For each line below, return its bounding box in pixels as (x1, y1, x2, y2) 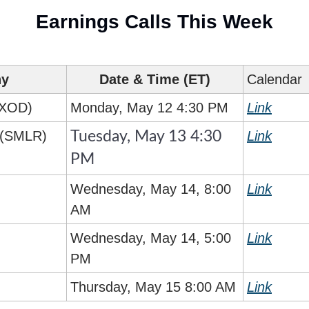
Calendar (247, 72, 302, 88)
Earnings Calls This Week (36, 11, 273, 33)
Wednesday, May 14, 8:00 (70, 181, 231, 197)
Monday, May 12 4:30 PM (70, 100, 228, 116)
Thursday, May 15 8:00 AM (70, 279, 236, 295)
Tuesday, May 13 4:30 (70, 129, 221, 145)
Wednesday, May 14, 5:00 (70, 230, 231, 246)
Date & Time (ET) (99, 72, 210, 88)
